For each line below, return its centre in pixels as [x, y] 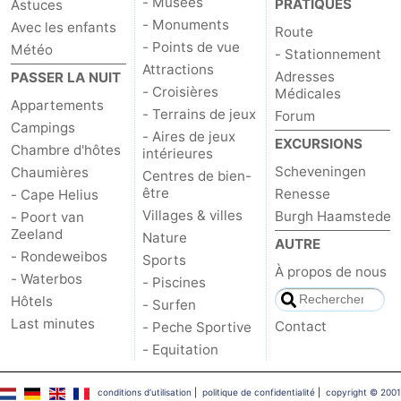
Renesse [302, 194]
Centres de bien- [197, 176]
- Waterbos [47, 279]
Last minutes [53, 324]
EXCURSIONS [318, 144]
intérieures [178, 154]
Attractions [179, 70]
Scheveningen [320, 172]
